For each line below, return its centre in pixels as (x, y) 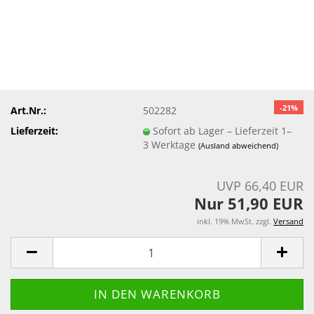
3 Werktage (171, 144)
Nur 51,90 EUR (249, 203)
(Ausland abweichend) (239, 145)
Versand (288, 221)
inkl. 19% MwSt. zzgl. (235, 221)
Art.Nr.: (28, 110)
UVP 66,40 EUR (260, 186)
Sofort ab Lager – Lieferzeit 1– (223, 130)
